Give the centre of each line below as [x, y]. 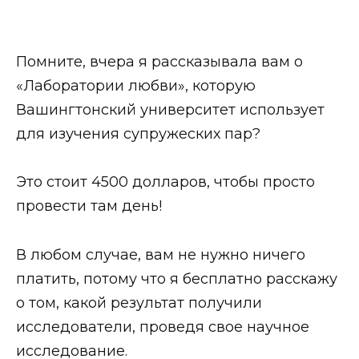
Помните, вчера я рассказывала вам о [159, 61]
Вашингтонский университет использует [170, 109]
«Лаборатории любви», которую [136, 85]
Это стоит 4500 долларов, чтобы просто [165, 182]
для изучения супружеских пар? [138, 133]
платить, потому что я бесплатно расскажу [177, 278]
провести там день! [89, 206]
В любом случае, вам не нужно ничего [161, 254]
